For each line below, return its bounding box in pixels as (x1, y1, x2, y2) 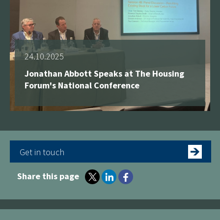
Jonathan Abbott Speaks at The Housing (25, 67, 184, 79)
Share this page (17, 170, 79, 182)
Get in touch (20, 146, 64, 158)
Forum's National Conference (25, 79, 139, 91)
